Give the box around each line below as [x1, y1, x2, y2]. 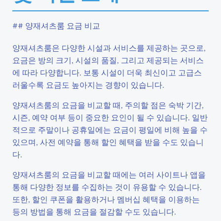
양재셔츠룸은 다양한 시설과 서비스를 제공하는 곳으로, [12, 42, 206, 53]
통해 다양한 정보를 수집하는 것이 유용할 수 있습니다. [12, 182, 202, 192]
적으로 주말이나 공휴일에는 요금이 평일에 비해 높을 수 [12, 124, 208, 135]
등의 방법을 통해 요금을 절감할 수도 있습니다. [12, 206, 176, 217]
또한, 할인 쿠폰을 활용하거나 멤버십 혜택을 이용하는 [12, 194, 200, 204]
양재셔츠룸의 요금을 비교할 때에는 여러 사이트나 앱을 [12, 169, 206, 180]
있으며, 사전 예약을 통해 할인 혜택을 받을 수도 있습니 [12, 137, 204, 147]
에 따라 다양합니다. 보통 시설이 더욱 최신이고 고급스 [12, 67, 202, 77]
